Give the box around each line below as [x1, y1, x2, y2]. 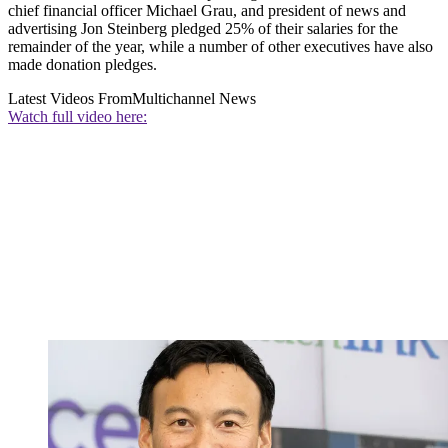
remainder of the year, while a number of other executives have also [8, 37, 433, 55]
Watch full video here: [8, 107, 147, 125]
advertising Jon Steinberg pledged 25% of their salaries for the [8, 19, 398, 37]
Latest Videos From [8, 89, 132, 107]
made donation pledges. [8, 55, 157, 73]
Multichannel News [132, 89, 256, 107]
